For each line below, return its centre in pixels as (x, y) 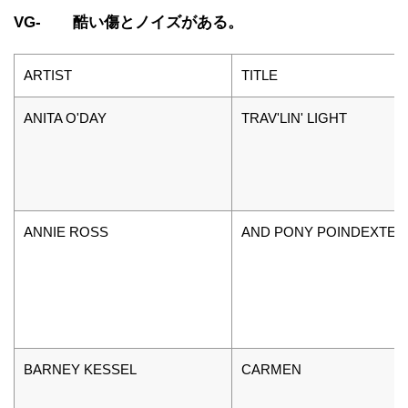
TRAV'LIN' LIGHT (294, 117)
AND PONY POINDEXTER (324, 231)
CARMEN (271, 369)
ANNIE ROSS (66, 231)
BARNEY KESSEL (80, 369)
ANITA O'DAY (65, 117)
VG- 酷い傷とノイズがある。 (128, 22)
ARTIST (48, 75)
